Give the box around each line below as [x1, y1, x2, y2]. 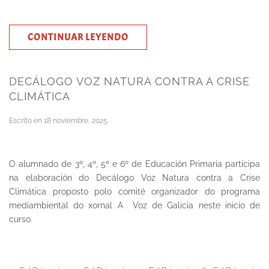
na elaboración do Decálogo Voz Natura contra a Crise [9, 173, 260, 183]
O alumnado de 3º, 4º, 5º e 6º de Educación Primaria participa [9, 159, 260, 169]
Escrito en [9, 116, 44, 125]
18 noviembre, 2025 [44, 116, 107, 125]
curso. [9, 214, 32, 224]
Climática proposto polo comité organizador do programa [9, 187, 260, 196]
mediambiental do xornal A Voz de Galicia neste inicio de [9, 201, 260, 210]
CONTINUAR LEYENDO [28, 31, 128, 43]
